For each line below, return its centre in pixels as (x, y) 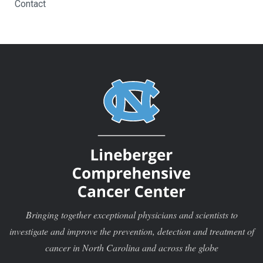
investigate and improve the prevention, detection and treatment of (131, 231)
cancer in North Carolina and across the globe (131, 247)
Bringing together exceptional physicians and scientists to (131, 214)
